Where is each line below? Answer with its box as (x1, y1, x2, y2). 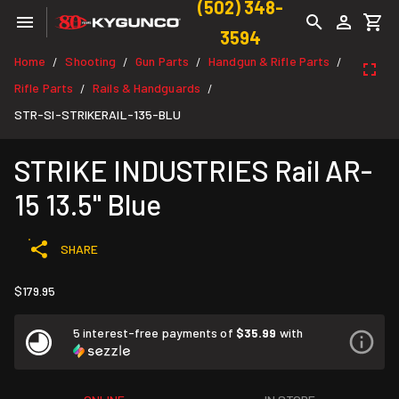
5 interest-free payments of (73, 325, 236, 340)
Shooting (65, 53, 117, 69)
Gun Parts (135, 53, 190, 69)
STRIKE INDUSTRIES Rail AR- (14, 153, 372, 187)
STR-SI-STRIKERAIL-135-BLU (14, 107, 182, 122)
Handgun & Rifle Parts (208, 53, 330, 69)
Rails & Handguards (93, 80, 200, 95)
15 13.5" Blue (14, 187, 161, 221)
